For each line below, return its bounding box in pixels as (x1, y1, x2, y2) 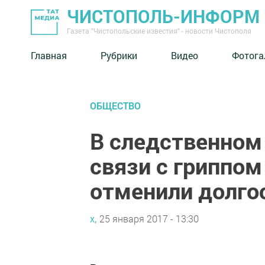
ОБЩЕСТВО (90, 99, 141, 112)
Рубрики (101, 49, 137, 62)
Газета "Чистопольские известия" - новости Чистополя (67, 26, 251, 35)
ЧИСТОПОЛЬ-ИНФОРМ (67, 5, 260, 28)
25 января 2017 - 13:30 (99, 212, 199, 225)
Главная (31, 49, 67, 62)
